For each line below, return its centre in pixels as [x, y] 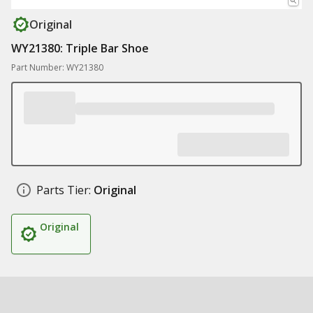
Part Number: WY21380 [57, 67]
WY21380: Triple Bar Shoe [80, 48]
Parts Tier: [64, 190]
